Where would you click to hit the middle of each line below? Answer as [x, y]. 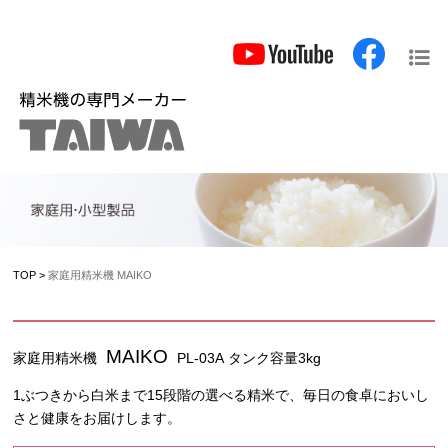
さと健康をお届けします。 [97, 418]
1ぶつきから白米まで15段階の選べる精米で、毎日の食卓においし [221, 395]
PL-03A [201, 358]
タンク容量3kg [275, 358]
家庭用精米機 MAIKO [100, 274]
